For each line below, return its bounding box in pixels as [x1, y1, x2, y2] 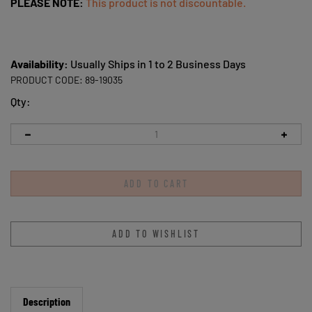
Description [23, 283, 70, 296]
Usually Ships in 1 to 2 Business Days [68, 57, 246, 70]
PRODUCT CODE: [10, 74, 83, 86]
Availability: [10, 57, 68, 70]
